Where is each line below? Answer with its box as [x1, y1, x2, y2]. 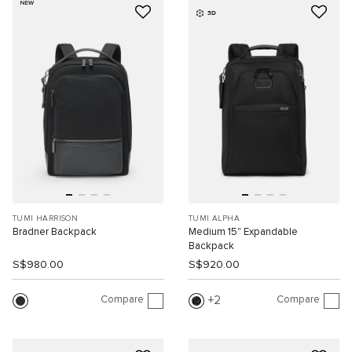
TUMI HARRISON [13, 214, 79, 223]
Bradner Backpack [13, 227, 97, 238]
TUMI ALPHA [189, 214, 240, 223]
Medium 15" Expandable [189, 227, 298, 238]
